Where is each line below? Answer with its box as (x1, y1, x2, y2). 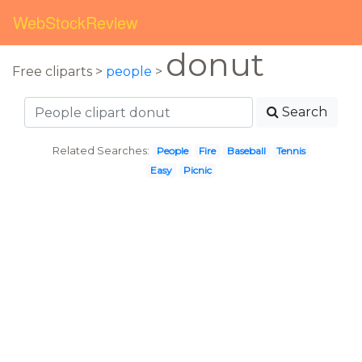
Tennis (276, 145, 306, 157)
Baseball (226, 145, 266, 157)
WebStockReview (13, 11, 137, 34)
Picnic (183, 164, 212, 176)
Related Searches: (52, 145, 149, 157)
